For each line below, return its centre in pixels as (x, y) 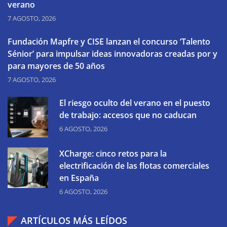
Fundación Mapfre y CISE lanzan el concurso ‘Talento (109, 41)
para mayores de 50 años (56, 66)
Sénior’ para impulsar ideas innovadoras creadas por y (112, 53)
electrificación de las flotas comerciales (134, 165)
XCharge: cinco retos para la (113, 153)
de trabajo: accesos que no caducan (128, 115)
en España (79, 178)
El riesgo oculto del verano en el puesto (135, 103)
